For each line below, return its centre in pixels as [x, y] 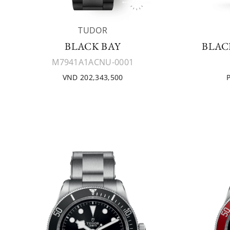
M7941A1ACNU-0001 [93, 62]
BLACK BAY [93, 46]
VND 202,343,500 [93, 77]
